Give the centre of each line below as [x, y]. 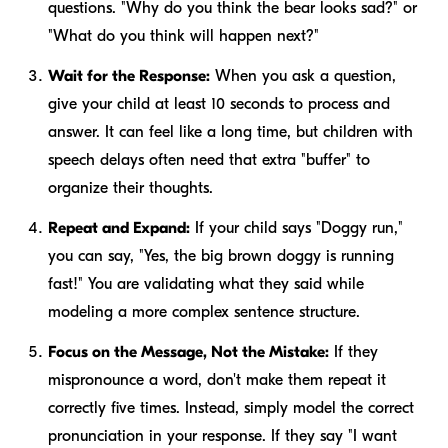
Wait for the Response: [129, 76]
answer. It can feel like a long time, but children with [230, 132]
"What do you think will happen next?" [183, 36]
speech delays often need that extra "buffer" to [209, 160]
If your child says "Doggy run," [296, 228]
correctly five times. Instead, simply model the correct [231, 408]
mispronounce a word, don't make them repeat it [217, 380]
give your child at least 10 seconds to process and [219, 104]
